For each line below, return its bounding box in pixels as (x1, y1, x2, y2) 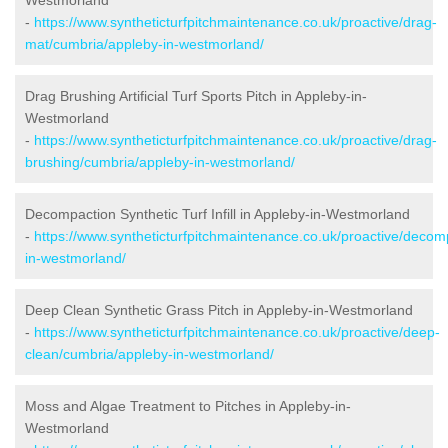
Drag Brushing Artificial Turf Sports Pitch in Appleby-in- (25, 87, 367, 104)
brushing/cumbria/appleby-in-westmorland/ (25, 153, 295, 170)
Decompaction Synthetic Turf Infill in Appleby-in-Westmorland (25, 205, 410, 222)
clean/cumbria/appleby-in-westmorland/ (25, 345, 274, 362)
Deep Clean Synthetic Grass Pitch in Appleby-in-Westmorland (25, 301, 413, 318)
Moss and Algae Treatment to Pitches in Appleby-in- (25, 397, 351, 414)
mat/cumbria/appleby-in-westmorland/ (25, 35, 264, 52)
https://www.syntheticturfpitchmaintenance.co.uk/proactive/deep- (34, 323, 440, 340)
